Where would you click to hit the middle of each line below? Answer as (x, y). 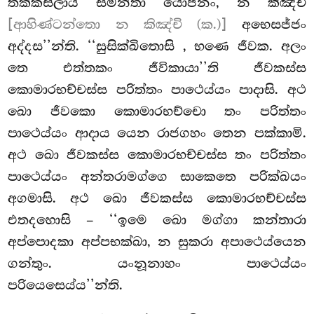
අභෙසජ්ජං (266, 25)
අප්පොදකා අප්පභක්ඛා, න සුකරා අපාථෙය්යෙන (157, 242)
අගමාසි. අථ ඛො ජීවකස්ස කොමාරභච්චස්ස (157, 199)
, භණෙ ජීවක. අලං (244, 47)
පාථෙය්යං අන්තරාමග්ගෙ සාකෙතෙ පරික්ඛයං (157, 177)
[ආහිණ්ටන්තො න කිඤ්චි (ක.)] (117, 25)
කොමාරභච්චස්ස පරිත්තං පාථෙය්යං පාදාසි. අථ (157, 90)
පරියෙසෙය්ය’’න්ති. (66, 286)
